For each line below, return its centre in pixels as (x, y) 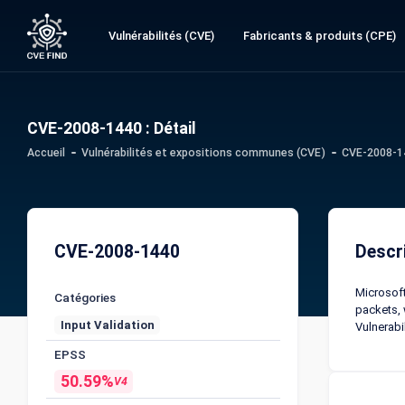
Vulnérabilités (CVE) (161, 36)
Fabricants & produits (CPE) (320, 36)
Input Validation (107, 325)
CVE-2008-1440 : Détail (112, 128)
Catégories (85, 297)
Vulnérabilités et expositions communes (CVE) (203, 152)
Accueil (46, 152)
